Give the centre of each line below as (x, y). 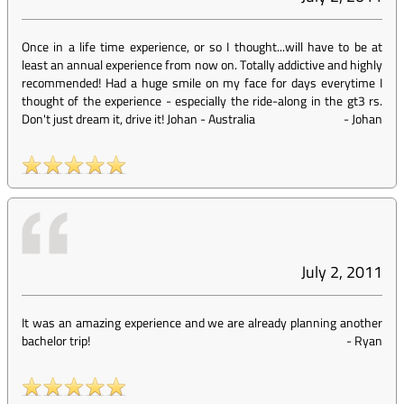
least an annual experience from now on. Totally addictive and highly (202, 64)
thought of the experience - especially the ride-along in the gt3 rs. (202, 101)
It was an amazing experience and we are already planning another (202, 322)
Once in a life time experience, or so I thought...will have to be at (202, 46)
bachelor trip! (56, 340)
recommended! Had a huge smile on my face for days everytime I (202, 83)
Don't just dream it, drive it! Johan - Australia (138, 119)
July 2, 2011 (342, 272)
